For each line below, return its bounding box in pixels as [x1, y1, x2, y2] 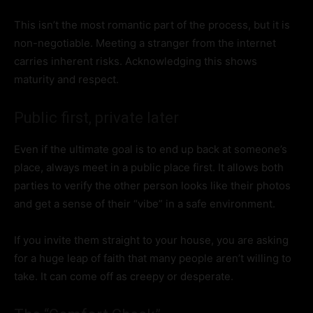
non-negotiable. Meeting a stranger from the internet [14, 36, 276, 50]
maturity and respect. [14, 73, 119, 87]
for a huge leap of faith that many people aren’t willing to [14, 252, 291, 265]
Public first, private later [14, 109, 179, 127]
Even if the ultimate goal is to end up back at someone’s [14, 143, 287, 156]
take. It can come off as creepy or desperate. [14, 270, 233, 284]
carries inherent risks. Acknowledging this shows [14, 54, 257, 68]
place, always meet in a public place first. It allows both [14, 161, 284, 175]
